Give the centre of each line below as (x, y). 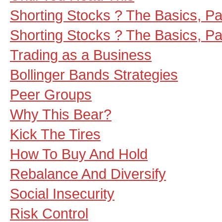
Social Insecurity (62, 194)
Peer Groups (51, 94)
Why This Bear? (61, 114)
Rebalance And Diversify (88, 174)
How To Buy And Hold (79, 154)
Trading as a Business (81, 55)
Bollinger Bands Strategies (94, 75)
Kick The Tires (55, 134)
